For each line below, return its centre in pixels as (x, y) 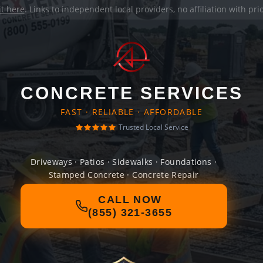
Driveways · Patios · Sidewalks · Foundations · (124, 162)
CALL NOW (130, 200)
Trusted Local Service (153, 127)
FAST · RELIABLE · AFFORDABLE (131, 112)
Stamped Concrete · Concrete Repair (124, 175)
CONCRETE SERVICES (131, 93)
